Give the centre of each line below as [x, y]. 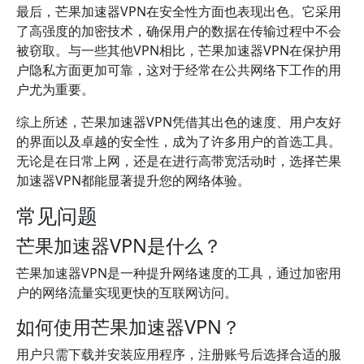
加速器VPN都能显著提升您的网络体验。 [133, 180]
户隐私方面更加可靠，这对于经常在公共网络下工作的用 [179, 70]
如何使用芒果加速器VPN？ [128, 327]
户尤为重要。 [55, 89]
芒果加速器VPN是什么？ [119, 245]
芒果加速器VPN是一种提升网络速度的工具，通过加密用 [179, 273]
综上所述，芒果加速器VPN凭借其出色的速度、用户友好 [179, 122]
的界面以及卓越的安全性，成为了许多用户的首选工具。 [179, 141]
